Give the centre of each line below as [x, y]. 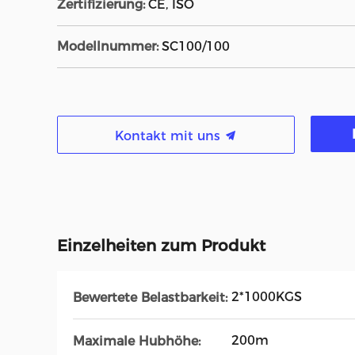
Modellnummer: [108, 46]
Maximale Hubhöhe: [137, 341]
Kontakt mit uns [170, 136]
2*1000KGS [267, 297]
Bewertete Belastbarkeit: [150, 297]
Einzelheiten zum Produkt [161, 246]
